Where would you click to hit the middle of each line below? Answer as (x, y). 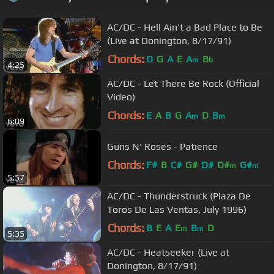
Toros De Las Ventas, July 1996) (177, 209)
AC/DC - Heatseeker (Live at (168, 252)
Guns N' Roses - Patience (162, 146)
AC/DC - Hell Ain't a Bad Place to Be (185, 27)
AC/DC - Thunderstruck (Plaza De (179, 196)
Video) (121, 97)
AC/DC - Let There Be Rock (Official (183, 83)
